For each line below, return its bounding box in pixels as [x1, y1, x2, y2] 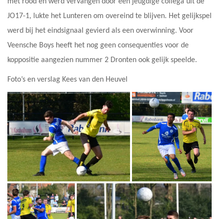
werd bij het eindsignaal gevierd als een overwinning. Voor [7, 26, 194, 35]
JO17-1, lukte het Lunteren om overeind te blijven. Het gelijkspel [7, 12, 212, 20]
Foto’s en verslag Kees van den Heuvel [7, 75, 133, 84]
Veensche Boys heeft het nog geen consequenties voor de [7, 41, 189, 49]
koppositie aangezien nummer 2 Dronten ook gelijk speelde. [7, 56, 197, 64]
